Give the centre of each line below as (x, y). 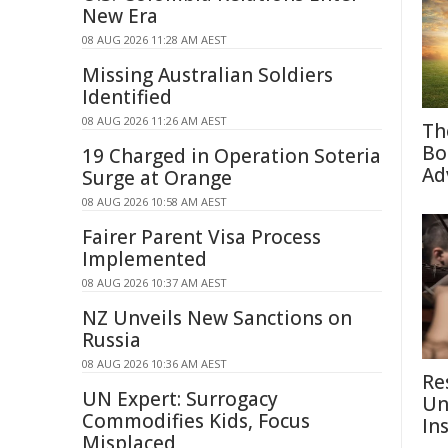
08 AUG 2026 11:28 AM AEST (154, 39)
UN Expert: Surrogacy (180, 399)
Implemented (144, 259)
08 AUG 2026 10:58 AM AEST (154, 201)
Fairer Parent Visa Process (201, 237)
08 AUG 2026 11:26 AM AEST (154, 120)
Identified (127, 97)
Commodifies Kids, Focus (196, 421)
